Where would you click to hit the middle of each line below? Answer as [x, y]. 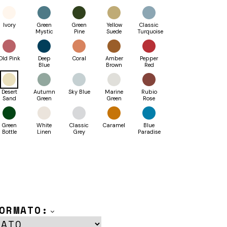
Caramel [114, 125]
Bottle [9, 132]
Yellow [114, 25]
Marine [114, 92]
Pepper [149, 59]
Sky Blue [79, 92]
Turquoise [150, 32]
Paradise [149, 132]
